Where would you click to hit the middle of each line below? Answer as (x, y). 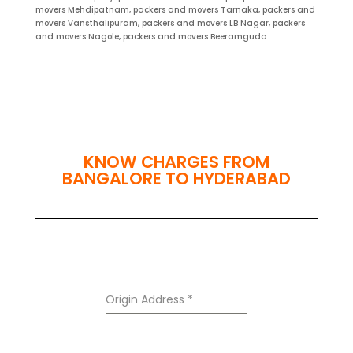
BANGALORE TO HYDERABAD (176, 179)
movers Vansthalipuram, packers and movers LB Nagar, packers (170, 24)
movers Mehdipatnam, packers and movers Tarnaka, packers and (175, 10)
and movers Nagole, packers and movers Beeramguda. (152, 37)
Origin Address (147, 300)
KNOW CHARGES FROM (176, 162)
